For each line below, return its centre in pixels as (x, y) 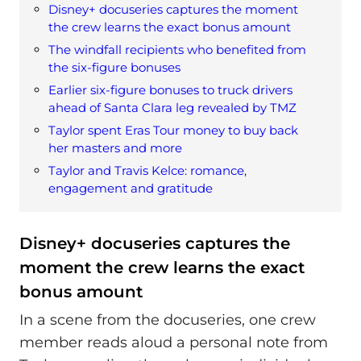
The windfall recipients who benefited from (177, 49)
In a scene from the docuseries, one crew (168, 320)
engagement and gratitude (131, 188)
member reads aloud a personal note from (174, 343)
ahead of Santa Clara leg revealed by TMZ (172, 107)
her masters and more (115, 147)
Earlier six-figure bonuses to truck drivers (170, 89)
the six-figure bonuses (114, 67)
